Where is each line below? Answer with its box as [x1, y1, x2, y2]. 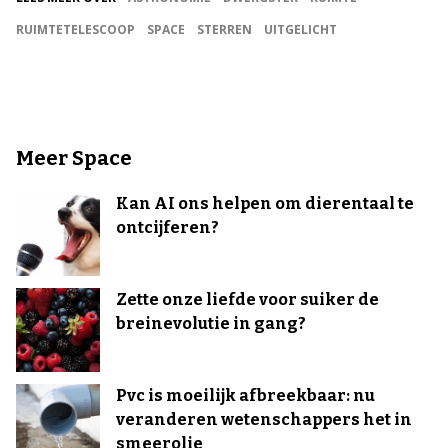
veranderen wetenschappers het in [116, 409, 412, 429]
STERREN [197, 20, 252, 38]
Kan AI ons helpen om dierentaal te [116, 193, 414, 213]
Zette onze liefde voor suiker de [116, 289, 379, 309]
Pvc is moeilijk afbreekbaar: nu [116, 385, 375, 405]
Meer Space [16, 145, 132, 170]
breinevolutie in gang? [116, 313, 306, 333]
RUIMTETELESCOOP [16, 20, 135, 38]
